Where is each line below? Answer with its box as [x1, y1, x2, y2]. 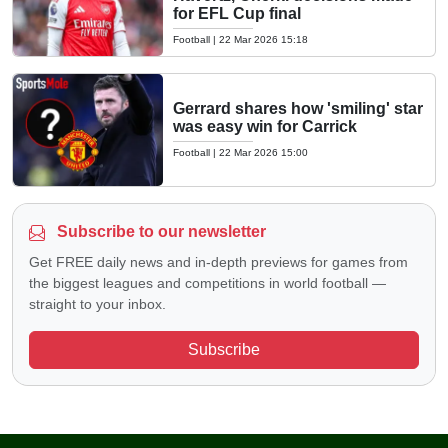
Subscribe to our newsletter [53, 223, 266, 240]
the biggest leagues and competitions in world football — [29, 275, 386, 291]
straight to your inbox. [29, 296, 166, 312]
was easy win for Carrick [173, 117, 357, 135]
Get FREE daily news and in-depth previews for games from [29, 254, 408, 270]
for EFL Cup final [173, 5, 301, 23]
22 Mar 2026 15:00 [219, 146, 308, 158]
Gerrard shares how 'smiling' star [173, 99, 423, 117]
